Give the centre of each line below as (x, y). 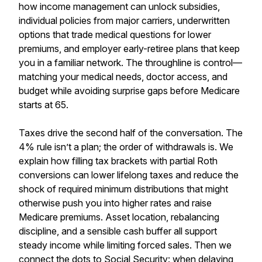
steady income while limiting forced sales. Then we (125, 245)
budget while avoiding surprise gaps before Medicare (129, 91)
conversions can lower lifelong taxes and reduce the (129, 175)
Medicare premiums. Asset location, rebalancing (119, 217)
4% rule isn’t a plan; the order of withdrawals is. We (126, 147)
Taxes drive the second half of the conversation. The (131, 133)
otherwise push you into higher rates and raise (115, 203)
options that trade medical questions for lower (115, 35)
